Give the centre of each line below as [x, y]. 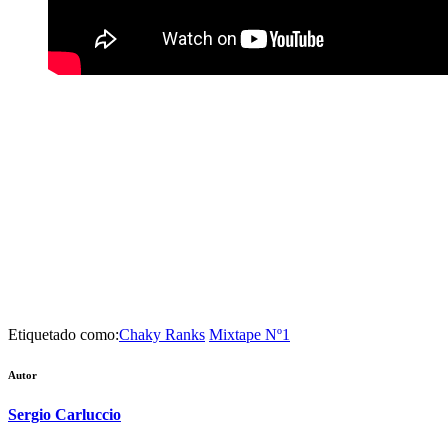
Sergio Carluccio [64, 414]
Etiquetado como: [63, 334]
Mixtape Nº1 [249, 334]
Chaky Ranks [162, 334]
